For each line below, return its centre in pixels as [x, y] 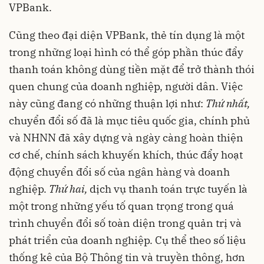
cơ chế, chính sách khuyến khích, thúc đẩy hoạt [126, 155]
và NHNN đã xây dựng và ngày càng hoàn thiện [126, 138]
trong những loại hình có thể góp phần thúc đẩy [126, 52]
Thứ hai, [68, 189]
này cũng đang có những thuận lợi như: [107, 104]
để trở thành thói [212, 70]
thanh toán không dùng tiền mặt [89, 70]
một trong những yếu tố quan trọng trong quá [121, 206]
